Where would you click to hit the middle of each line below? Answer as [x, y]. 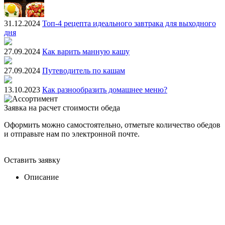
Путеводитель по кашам [84, 70]
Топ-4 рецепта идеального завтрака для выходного [129, 23]
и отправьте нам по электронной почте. [73, 134]
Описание [41, 177]
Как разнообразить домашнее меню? [105, 89]
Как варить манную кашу [86, 51]
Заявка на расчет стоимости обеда [62, 107]
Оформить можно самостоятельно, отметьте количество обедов [112, 125]
